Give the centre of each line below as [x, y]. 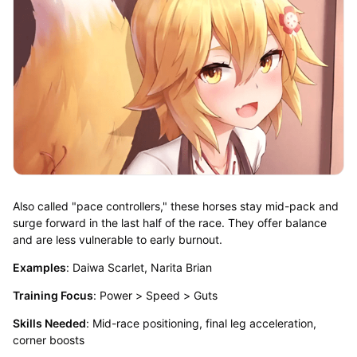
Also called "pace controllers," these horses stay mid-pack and [175, 206]
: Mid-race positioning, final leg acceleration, [201, 323]
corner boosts [50, 339]
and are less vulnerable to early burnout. [119, 239]
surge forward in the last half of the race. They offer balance [169, 222]
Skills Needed [49, 323]
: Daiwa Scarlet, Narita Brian [140, 267]
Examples [39, 267]
